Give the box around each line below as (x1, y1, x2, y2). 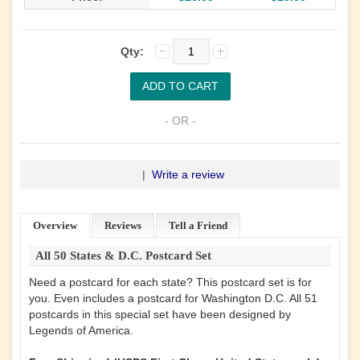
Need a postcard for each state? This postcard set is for (29, 275, 312, 288)
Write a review (152, 167, 224, 181)
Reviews (104, 219, 141, 231)
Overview (33, 219, 77, 231)
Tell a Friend (169, 219, 227, 231)
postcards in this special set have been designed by (29, 307, 291, 321)
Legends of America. (29, 323, 140, 337)
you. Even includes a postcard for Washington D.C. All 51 (29, 291, 317, 305)
